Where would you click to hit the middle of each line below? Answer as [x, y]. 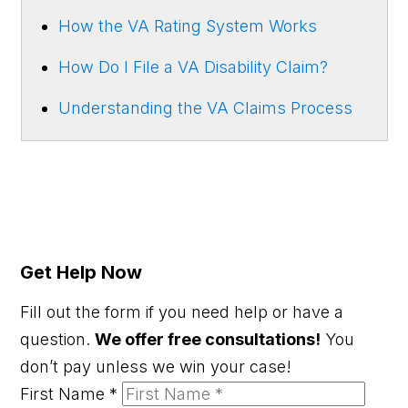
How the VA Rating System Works [187, 25]
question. [58, 339]
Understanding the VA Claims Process [205, 107]
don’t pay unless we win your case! [156, 366]
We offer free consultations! [208, 339]
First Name [65, 393]
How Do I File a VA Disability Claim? [193, 66]
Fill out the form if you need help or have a [182, 311]
